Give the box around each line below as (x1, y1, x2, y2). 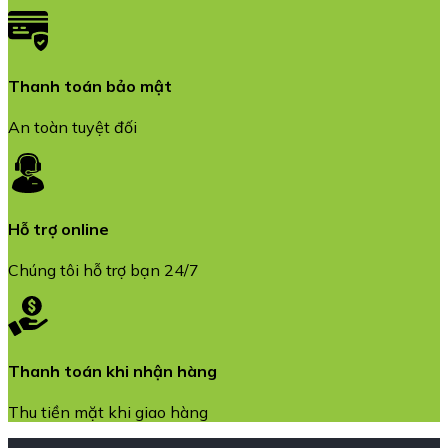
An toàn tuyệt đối (8, 117, 137, 138)
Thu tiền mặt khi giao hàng (8, 402, 208, 423)
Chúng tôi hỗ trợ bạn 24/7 (8, 259, 199, 280)
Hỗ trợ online (8, 218, 109, 239)
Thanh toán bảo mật (8, 75, 172, 96)
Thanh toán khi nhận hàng (8, 361, 217, 382)
